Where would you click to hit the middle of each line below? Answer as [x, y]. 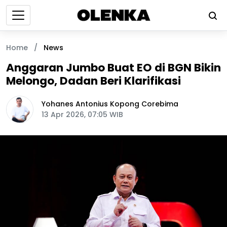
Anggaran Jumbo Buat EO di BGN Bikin [113, 68]
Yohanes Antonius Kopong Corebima [110, 104]
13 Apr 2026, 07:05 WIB [82, 115]
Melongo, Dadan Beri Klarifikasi [93, 81]
